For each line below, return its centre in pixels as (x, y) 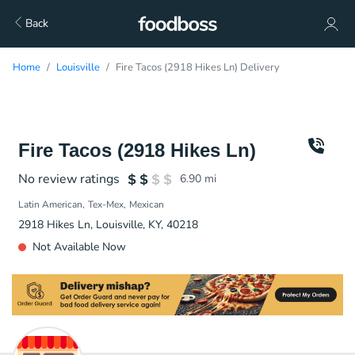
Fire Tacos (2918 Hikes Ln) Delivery (198, 67)
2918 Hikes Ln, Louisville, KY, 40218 (108, 225)
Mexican (147, 204)
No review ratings (69, 179)
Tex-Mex (106, 204)
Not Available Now (79, 247)
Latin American (50, 204)
